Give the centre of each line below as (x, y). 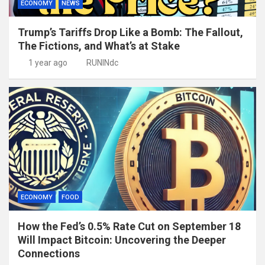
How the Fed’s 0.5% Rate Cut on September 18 (129, 227)
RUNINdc (102, 63)
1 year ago (48, 63)
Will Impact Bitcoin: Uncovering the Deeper (122, 240)
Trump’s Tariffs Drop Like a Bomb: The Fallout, (130, 33)
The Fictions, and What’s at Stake (99, 46)
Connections (49, 254)
